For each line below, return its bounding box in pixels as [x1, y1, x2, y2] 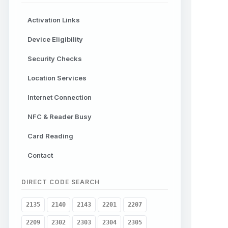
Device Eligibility [27, 35, 83, 43]
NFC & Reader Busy [27, 112, 92, 121]
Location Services [27, 73, 87, 82]
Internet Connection [27, 93, 92, 101]
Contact [27, 151, 53, 159]
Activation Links [27, 15, 80, 24]
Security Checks [27, 54, 82, 63]
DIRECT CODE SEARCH [21, 178, 100, 186]
